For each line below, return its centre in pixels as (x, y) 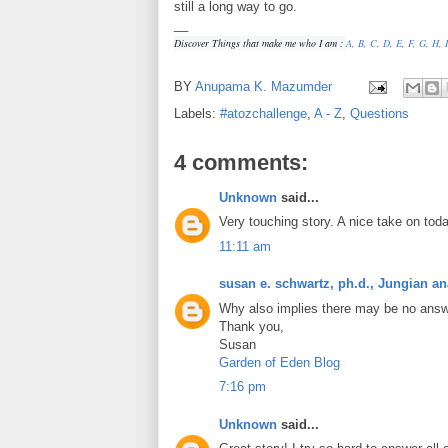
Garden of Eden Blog (279, 362)
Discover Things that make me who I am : (260, 42)
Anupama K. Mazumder (263, 86)
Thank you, (251, 326)
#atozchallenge (263, 113)
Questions (379, 113)
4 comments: (241, 162)
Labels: (197, 113)
